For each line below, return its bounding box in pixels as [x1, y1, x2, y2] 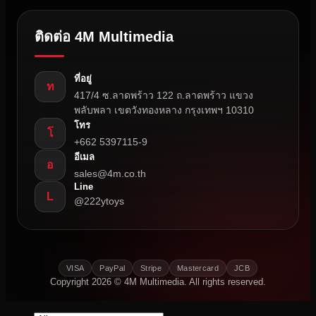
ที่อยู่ [74, 73, 92, 84]
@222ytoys [74, 195, 124, 207]
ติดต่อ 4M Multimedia [35, 28, 174, 44]
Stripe [140, 263, 162, 272]
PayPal [99, 263, 126, 272]
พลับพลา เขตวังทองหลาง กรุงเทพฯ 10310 [74, 104, 254, 116]
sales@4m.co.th [74, 167, 146, 179]
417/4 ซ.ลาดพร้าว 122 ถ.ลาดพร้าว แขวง [74, 89, 253, 101]
